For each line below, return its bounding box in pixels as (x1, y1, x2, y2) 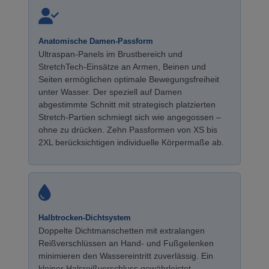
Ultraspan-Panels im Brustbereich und (38, 49, 183, 59)
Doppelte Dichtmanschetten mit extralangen (38, 226, 205, 235)
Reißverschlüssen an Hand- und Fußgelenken (38, 238, 214, 248)
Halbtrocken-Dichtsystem (38, 213, 131, 222)
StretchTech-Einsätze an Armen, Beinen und (38, 62, 206, 71)
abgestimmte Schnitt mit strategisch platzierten (38, 100, 216, 109)
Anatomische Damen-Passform (38, 37, 153, 46)
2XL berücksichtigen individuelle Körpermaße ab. (38, 138, 224, 147)
